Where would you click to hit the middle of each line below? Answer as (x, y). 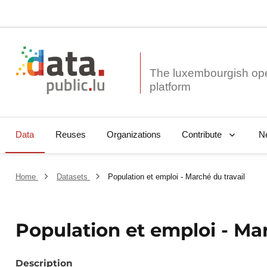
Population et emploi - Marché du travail (177, 177)
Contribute (201, 135)
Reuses (70, 135)
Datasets (73, 177)
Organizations (133, 135)
